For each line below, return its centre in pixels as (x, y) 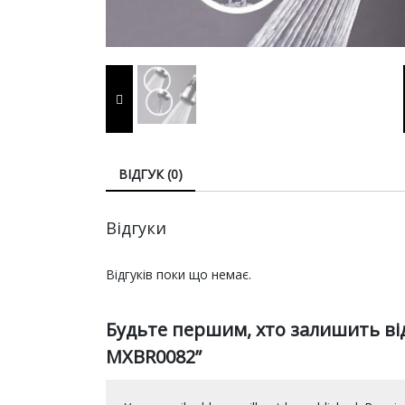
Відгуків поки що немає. (179, 274)
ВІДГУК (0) (151, 174)
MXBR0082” (154, 356)
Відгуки (136, 227)
